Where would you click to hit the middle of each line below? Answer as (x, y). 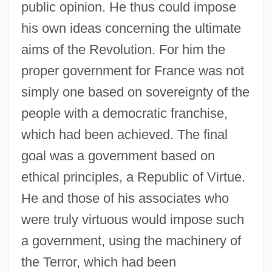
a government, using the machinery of (131, 240)
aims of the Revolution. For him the (123, 49)
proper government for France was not (132, 70)
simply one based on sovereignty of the (135, 92)
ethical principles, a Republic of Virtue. (133, 177)
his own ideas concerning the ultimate (131, 28)
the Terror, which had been (98, 262)
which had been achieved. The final (124, 134)
